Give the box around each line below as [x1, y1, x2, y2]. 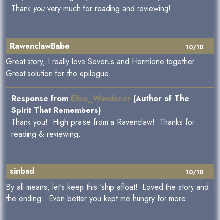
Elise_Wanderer [71, 93, 131, 104]
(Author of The [131, 93, 189, 104]
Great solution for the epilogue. [6, 68, 110, 79]
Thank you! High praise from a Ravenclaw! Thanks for [11, 116, 194, 128]
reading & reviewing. [11, 128, 81, 139]
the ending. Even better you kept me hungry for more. [6, 193, 188, 204]
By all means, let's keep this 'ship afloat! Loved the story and [6, 181, 209, 192]
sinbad [10, 165, 34, 177]
